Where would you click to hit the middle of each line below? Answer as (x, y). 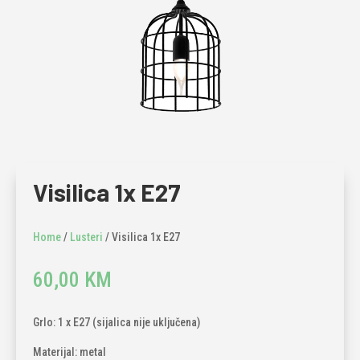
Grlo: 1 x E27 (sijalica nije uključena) (116, 322)
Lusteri (86, 237)
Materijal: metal (69, 352)
